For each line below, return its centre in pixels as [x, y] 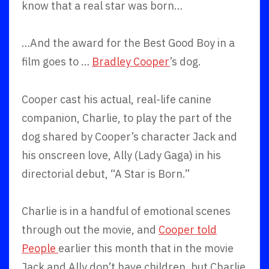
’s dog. [186, 62]
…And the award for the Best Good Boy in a [128, 43]
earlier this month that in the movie [146, 249]
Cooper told [188, 230]
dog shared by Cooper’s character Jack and [129, 136]
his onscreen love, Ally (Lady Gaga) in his [121, 155]
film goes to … [57, 62]
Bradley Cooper [131, 62]
